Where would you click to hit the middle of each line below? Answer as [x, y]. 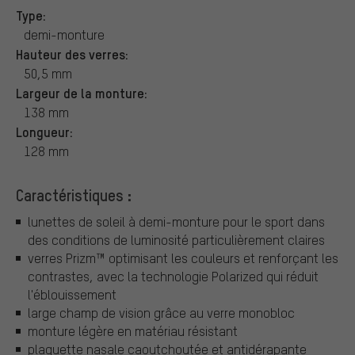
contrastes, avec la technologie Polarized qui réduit [173, 277]
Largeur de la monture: [82, 92]
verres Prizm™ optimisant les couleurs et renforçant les [183, 258]
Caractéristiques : [74, 195]
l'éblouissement [72, 295]
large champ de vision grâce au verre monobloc [161, 313]
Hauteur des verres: [72, 53]
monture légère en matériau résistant [133, 331]
